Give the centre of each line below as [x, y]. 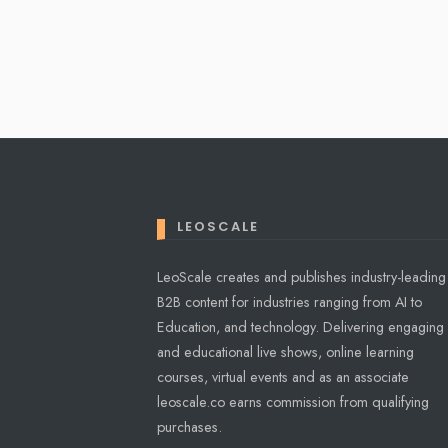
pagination [250, 68]
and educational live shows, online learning [285, 351]
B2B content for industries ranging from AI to [289, 301]
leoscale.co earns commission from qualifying [293, 401]
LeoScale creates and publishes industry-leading [301, 276]
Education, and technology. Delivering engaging [300, 326]
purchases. [189, 426]
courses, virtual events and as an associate [283, 376]
